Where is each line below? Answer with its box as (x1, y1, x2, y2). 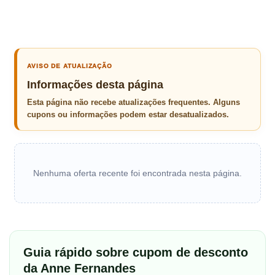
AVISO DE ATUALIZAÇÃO (27, 62, 112, 69)
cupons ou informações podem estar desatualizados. (27, 109, 229, 119)
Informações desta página (27, 78, 163, 91)
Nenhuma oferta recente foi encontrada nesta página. (33, 168, 242, 178)
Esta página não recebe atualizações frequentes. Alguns (27, 97, 240, 107)
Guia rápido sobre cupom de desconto (23, 245, 248, 259)
